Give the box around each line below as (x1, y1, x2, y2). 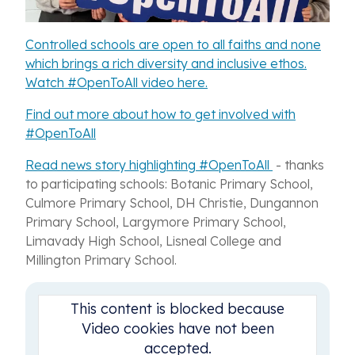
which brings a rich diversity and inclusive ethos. (25, 55, 307, 72)
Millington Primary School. (25, 252, 177, 269)
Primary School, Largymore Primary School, (25, 214, 286, 231)
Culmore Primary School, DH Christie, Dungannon (25, 195, 319, 212)
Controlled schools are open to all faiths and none (25, 36, 321, 53)
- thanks (273, 157, 324, 174)
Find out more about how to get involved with (25, 106, 296, 123)
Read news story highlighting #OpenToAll (25, 157, 273, 174)
